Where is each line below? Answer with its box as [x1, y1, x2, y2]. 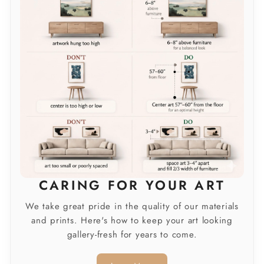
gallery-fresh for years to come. [67, 228, 197, 242]
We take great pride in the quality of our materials [25, 200, 239, 213]
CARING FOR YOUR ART [38, 176, 226, 195]
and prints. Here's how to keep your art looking [31, 214, 233, 227]
